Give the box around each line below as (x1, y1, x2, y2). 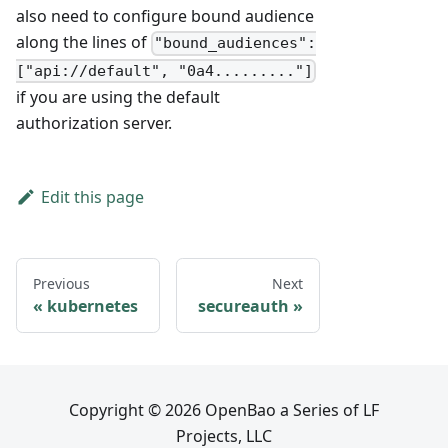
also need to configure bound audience (16, 5, 314, 28)
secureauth (198, 294, 289, 317)
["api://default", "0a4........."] (16, 61, 313, 80)
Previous (33, 273, 90, 293)
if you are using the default (16, 85, 220, 108)
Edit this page (40, 185, 144, 208)
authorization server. (16, 111, 172, 134)
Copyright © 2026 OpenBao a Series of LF (69, 399, 379, 422)
